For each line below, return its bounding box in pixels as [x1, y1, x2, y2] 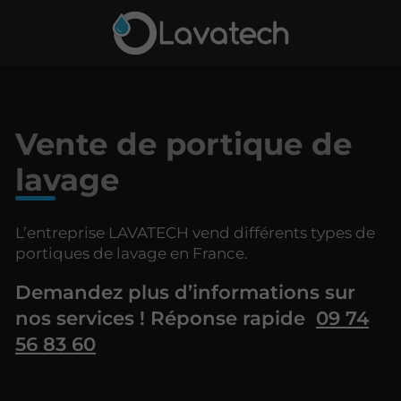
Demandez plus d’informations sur [15, 279, 355, 303]
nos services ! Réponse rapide [15, 305, 316, 329]
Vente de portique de [15, 124, 352, 163]
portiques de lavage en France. [15, 243, 248, 262]
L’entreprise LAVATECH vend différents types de [15, 223, 375, 242]
